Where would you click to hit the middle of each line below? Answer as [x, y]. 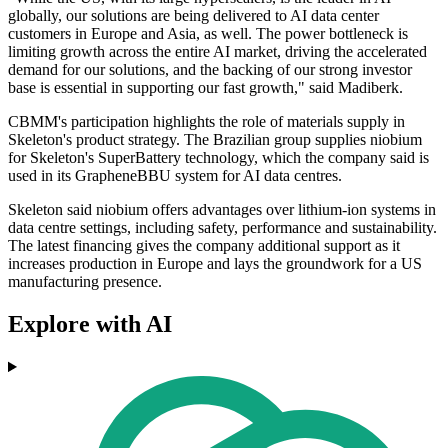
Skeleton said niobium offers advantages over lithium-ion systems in [222, 210]
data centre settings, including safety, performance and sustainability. [222, 228]
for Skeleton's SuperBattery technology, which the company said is [218, 158]
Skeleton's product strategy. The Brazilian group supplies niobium [215, 140]
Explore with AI [90, 324]
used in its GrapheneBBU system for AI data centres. [175, 176]
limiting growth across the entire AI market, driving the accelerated [217, 52]
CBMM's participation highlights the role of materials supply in [206, 122]
